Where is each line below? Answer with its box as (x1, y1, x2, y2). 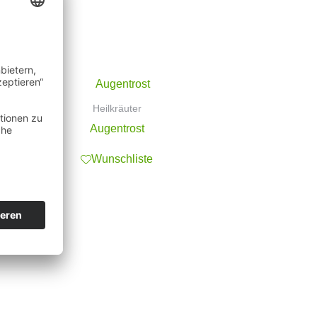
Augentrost (89, 122, 144, 134)
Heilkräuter (92, 103, 142, 114)
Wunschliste (91, 153, 154, 166)
